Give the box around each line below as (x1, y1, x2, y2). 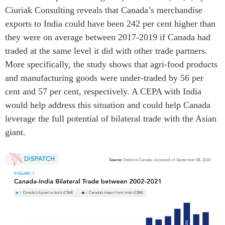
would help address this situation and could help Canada (5, 99, 210, 110)
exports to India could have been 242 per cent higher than (5, 18, 215, 29)
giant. (5, 127, 26, 137)
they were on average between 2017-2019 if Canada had (5, 32, 210, 42)
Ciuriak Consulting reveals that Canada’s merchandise (5, 5, 202, 15)
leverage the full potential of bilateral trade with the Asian (5, 113, 216, 124)
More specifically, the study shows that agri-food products (5, 59, 217, 69)
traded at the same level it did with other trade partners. (5, 45, 207, 56)
